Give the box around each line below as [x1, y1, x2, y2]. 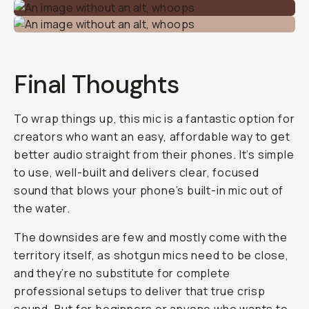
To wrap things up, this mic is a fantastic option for [14, 111, 295, 126]
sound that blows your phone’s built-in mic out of [14, 183, 284, 198]
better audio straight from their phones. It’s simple [14, 147, 295, 162]
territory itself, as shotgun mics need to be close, [14, 248, 289, 263]
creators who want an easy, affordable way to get [14, 129, 290, 144]
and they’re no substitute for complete [14, 266, 230, 281]
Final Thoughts [14, 68, 179, 101]
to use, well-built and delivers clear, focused [14, 165, 259, 180]
